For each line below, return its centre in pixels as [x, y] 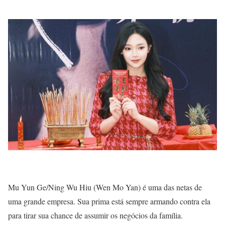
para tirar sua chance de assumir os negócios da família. [95, 215]
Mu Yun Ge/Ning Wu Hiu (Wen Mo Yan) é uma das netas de [105, 187]
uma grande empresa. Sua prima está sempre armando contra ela [109, 201]
